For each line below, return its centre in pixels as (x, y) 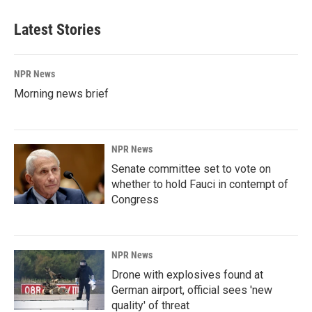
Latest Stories (57, 30)
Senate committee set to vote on (191, 169)
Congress (135, 200)
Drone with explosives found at (187, 275)
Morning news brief (61, 94)
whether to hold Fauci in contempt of (200, 184)
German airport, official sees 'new (192, 290)
